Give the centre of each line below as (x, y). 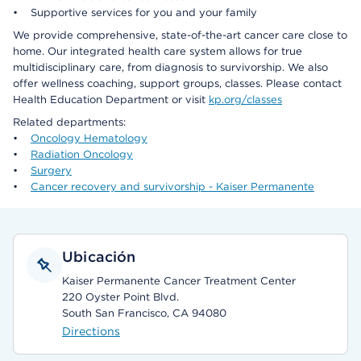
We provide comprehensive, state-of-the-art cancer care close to (180, 35)
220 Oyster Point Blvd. (120, 297)
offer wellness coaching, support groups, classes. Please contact (177, 83)
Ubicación (99, 257)
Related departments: (69, 122)
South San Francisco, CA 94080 (144, 313)
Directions (91, 331)
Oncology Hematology (89, 138)
